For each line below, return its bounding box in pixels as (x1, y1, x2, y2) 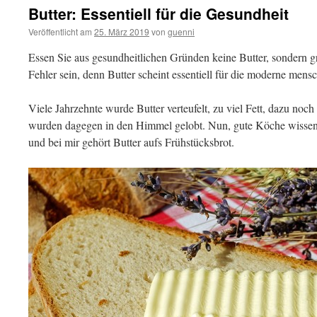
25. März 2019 (94, 25, 149, 38)
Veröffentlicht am (28, 25, 92, 38)
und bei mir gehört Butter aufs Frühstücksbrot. (28, 134, 234, 149)
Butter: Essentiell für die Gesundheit (28, 3, 289, 24)
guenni (168, 25, 195, 38)
